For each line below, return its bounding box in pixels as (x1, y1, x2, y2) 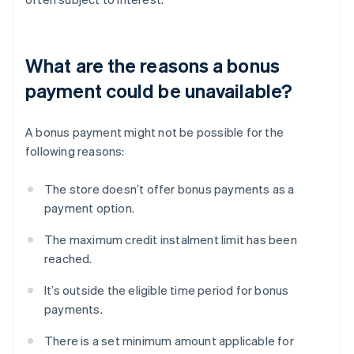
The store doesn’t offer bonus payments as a (44, 181, 295, 198)
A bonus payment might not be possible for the (25, 124, 284, 141)
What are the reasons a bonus (25, 53, 280, 78)
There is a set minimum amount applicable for (44, 333, 294, 349)
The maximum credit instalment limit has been (44, 232, 297, 248)
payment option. (44, 200, 134, 217)
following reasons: (25, 143, 125, 160)
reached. (44, 250, 92, 267)
